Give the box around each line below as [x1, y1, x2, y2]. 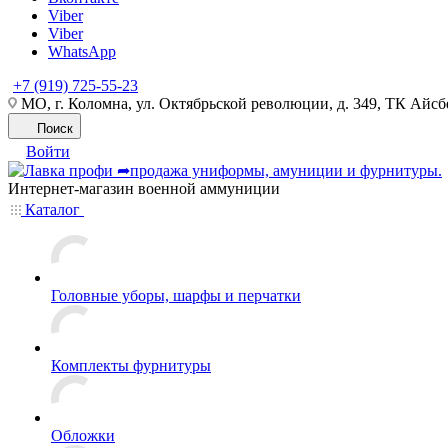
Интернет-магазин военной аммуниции [8, 180, 280, 197]
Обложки [51, 427, 115, 444]
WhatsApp [48, 43, 116, 60]
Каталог [21, 201, 84, 218]
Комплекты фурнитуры [51, 357, 211, 374]
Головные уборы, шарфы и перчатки [51, 287, 301, 304]
